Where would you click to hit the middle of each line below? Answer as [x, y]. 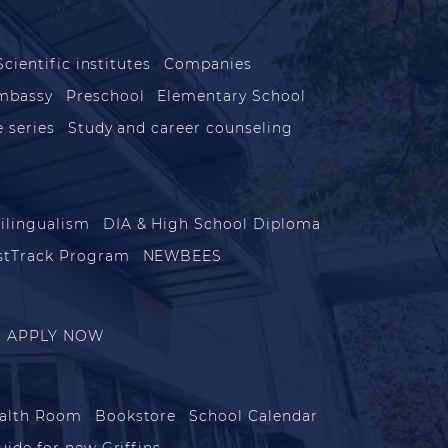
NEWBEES [182, 255]
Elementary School [231, 95]
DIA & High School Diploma [211, 223]
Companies [208, 63]
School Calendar [253, 415]
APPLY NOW [55, 335]
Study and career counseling [180, 127]
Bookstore [135, 415]
